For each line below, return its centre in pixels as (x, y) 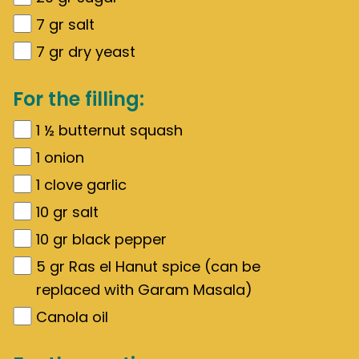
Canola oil (72, 317)
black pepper (119, 239)
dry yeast (102, 52)
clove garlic (85, 185)
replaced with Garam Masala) (144, 290)
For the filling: (79, 99)
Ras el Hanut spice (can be (165, 266)
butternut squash (121, 130)
